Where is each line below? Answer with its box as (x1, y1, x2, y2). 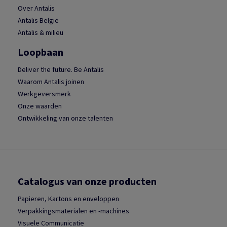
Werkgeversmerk (18, 89, 71, 99)
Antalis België (18, 16, 59, 25)
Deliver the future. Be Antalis (18, 65, 104, 74)
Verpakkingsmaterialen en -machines (18, 206, 129, 216)
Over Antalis (18, 4, 55, 13)
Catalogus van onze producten (18, 175, 157, 188)
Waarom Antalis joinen (18, 77, 84, 87)
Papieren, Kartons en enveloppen (18, 194, 119, 204)
